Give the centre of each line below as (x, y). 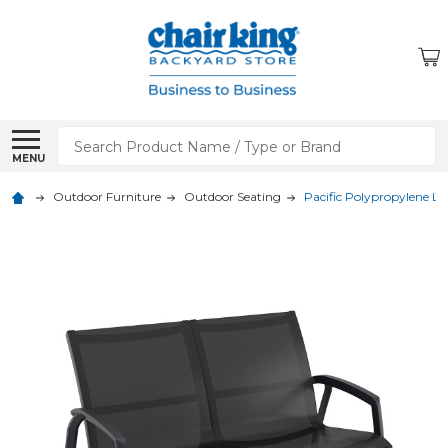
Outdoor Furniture (107, 196)
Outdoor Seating (232, 196)
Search (85, 137)
